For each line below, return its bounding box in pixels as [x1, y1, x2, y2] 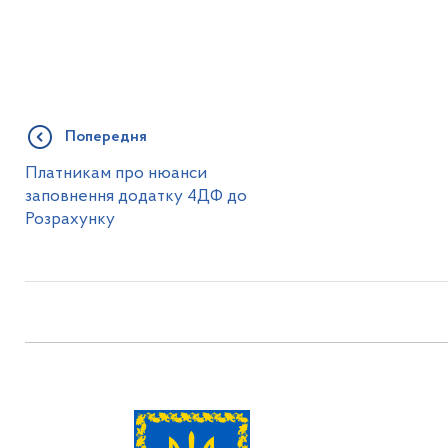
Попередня [64, 129, 147, 145]
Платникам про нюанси [24, 165, 207, 182]
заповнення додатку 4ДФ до [24, 188, 247, 205]
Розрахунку [24, 211, 115, 228]
